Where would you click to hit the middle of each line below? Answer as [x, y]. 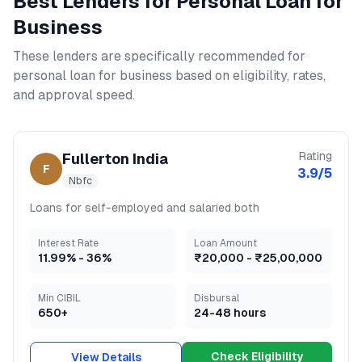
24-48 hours [230, 313]
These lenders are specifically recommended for [159, 56]
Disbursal [217, 298]
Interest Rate [68, 243]
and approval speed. [74, 95]
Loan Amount [225, 243]
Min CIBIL [59, 298]
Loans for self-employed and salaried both [145, 208]
